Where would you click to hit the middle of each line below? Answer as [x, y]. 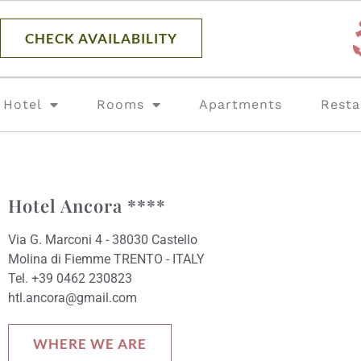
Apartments [241, 104]
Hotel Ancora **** [87, 205]
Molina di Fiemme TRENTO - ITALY [106, 259]
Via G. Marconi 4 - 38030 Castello [103, 239]
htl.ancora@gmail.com [73, 297]
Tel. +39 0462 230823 [70, 278]
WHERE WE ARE [90, 343]
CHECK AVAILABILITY [101, 39]
